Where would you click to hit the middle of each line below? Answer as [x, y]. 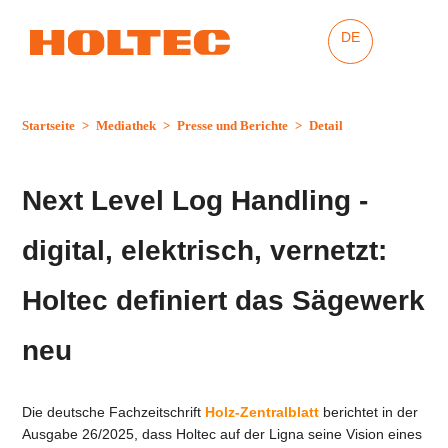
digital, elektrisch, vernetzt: [205, 250]
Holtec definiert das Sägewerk [224, 300]
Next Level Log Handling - [195, 200]
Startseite [49, 126]
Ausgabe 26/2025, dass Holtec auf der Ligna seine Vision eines [222, 434]
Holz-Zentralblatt [262, 412]
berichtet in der [371, 412]
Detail [326, 126]
